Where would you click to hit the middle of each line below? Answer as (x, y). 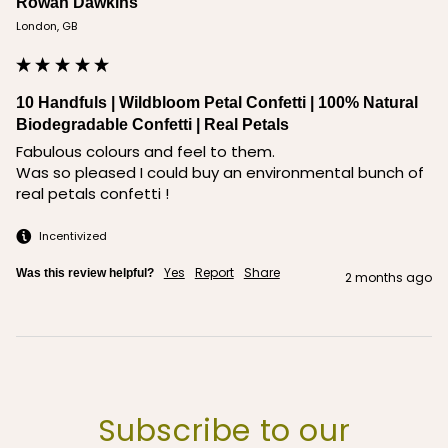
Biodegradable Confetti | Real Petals (152, 125)
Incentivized (72, 235)
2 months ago (389, 278)
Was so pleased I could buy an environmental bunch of (219, 173)
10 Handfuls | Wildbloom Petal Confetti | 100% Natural (216, 103)
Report (214, 273)
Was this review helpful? (84, 273)
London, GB (46, 26)
